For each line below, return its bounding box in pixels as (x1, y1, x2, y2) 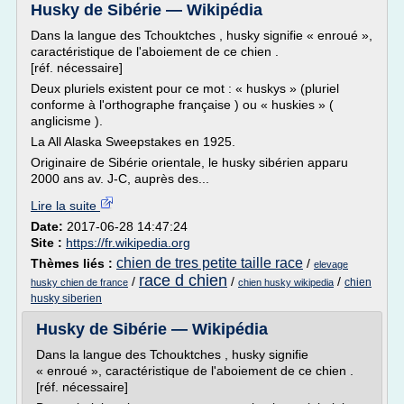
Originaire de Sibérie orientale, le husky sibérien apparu (31, 155, 348, 170)
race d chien (139, 271, 227, 289)
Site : (31, 235, 66, 250)
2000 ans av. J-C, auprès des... (31, 171, 209, 186)
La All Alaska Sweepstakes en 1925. (31, 134, 235, 149)
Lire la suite (31, 198, 100, 213)
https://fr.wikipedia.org (66, 235, 190, 250)
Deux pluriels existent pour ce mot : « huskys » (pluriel (31, 81, 339, 96)
